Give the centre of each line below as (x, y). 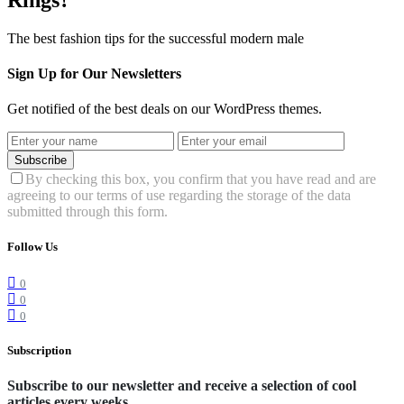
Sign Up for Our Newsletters (94, 73)
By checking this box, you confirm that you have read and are (201, 179)
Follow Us (32, 247)
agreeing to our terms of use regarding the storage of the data (179, 196)
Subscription (39, 350)
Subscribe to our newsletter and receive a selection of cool (182, 385)
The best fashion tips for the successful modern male (156, 38)
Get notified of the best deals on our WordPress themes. (165, 109)
